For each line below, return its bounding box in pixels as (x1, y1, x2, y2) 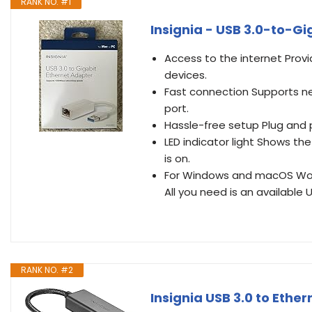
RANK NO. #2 (21, 264, 73, 276)
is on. (164, 151, 190, 166)
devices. (164, 68, 207, 82)
